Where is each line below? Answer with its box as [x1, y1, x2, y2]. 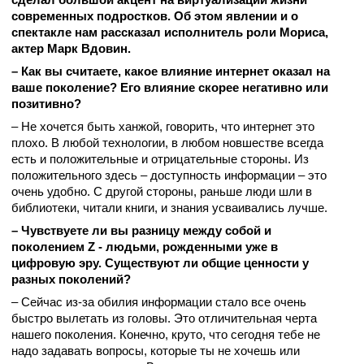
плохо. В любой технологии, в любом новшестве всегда [11, 136, 323, 149]
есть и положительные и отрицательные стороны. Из [11, 152, 309, 166]
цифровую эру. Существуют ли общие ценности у [11, 256, 309, 270]
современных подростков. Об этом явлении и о [11, 9, 298, 23]
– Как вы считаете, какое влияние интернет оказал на [11, 64, 330, 78]
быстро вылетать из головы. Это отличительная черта [11, 311, 317, 325]
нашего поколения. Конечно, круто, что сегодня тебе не [11, 327, 320, 341]
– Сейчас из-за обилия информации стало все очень [11, 295, 306, 309]
